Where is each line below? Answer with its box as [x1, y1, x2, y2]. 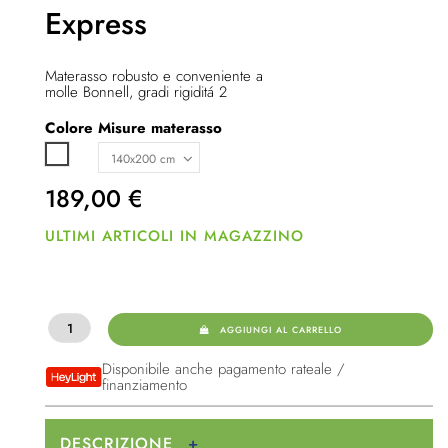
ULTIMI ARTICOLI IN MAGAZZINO [45, 224, 304, 247]
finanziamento [101, 374, 187, 397]
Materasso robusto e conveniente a [45, 65, 263, 88]
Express [45, 2, 147, 46]
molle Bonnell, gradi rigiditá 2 [45, 81, 227, 104]
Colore [45, 116, 93, 139]
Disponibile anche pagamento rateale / [101, 358, 344, 381]
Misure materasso [98, 116, 222, 139]
